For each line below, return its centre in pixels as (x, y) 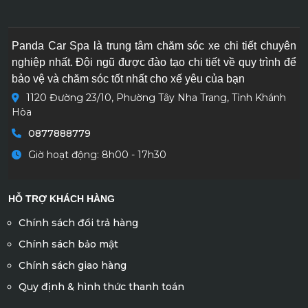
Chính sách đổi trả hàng (78, 222)
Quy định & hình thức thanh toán (101, 286)
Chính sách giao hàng (73, 265)
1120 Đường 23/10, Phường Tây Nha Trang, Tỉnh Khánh (156, 97)
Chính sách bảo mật (68, 244)
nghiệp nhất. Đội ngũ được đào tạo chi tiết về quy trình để (154, 62)
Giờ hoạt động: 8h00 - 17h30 (97, 154)
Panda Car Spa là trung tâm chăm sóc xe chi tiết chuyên (154, 45)
